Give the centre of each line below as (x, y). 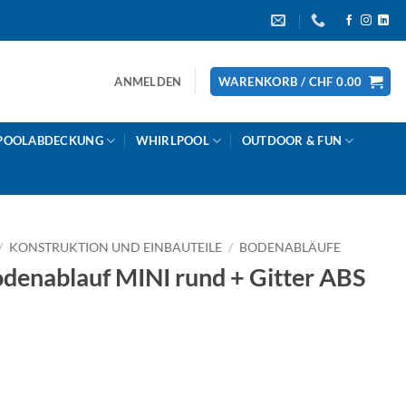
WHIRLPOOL (172, 140)
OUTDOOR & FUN (292, 140)
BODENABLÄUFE (290, 247)
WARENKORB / (264, 82)
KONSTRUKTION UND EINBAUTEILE (116, 247)
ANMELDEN (148, 82)
